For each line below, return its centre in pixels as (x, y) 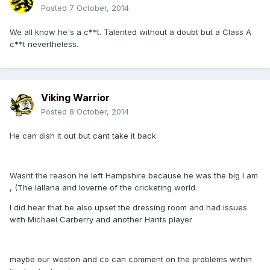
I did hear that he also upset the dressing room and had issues (128, 208)
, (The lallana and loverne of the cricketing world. (103, 188)
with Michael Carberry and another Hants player (101, 220)
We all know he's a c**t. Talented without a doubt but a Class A (130, 32)
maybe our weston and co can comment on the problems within (131, 259)
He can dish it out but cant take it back (83, 136)
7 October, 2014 (99, 8)
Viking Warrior (75, 98)
